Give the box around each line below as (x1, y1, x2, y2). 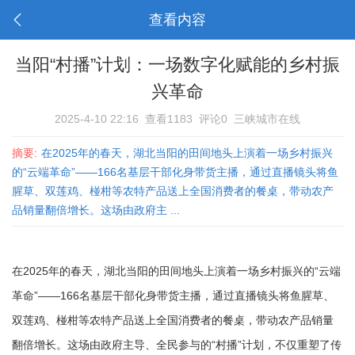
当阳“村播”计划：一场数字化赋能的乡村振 (15, 55, 340, 74)
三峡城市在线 (234, 113, 300, 125)
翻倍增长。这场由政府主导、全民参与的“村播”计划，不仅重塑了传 (12, 338, 342, 351)
